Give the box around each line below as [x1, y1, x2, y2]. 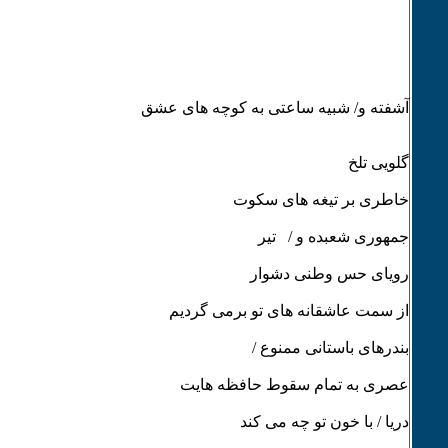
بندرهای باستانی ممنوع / [251, 339, 409, 356]
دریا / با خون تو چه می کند [239, 413, 409, 430]
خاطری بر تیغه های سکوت [232, 191, 409, 208]
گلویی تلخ [347, 154, 409, 171]
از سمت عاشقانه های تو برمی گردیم [168, 302, 409, 319]
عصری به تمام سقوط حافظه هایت [179, 376, 409, 393]
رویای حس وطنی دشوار [249, 265, 409, 282]
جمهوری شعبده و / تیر [257, 228, 409, 245]
